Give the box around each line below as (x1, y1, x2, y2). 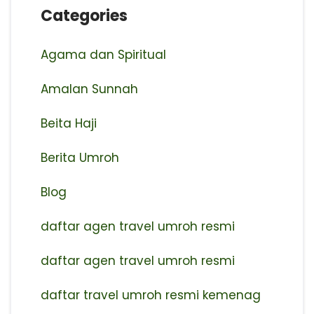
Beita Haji (40, 114, 97, 132)
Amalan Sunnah (40, 80, 138, 97)
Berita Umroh (40, 149, 119, 166)
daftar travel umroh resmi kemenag (40, 286, 261, 303)
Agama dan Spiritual (40, 46, 166, 63)
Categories (40, 4, 128, 27)
